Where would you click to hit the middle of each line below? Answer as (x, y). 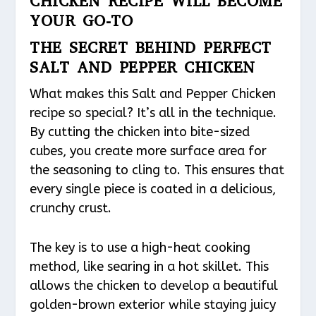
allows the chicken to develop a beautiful (154, 286)
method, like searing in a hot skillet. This (150, 267)
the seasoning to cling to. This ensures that (157, 170)
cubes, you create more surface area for (148, 151)
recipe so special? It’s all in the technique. (153, 113)
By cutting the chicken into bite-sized (140, 132)
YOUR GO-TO (81, 21)
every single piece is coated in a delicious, (153, 189)
